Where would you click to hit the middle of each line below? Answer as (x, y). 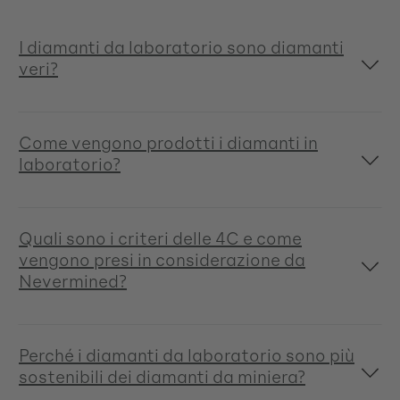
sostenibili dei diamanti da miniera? (162, 376)
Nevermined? (73, 281)
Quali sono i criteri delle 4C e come (160, 238)
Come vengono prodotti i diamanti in (168, 142)
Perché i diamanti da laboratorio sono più (187, 355)
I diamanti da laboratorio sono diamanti (181, 47)
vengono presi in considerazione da (162, 259)
